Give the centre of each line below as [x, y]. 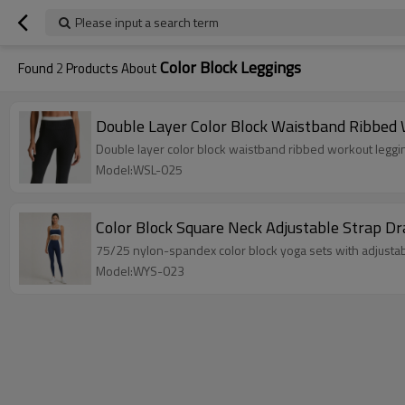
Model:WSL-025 [139, 170]
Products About [112, 68]
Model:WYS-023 [140, 271]
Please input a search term [147, 22]
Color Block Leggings [231, 67]
